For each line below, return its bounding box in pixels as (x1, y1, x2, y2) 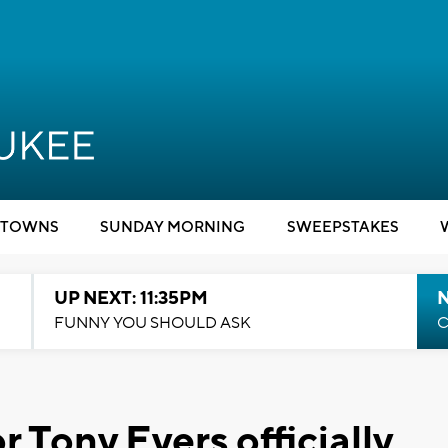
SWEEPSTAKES (286, 218, 399, 237)
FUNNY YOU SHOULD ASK (53, 313, 251, 333)
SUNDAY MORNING (100, 218, 245, 237)
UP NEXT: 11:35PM (53, 287, 208, 310)
